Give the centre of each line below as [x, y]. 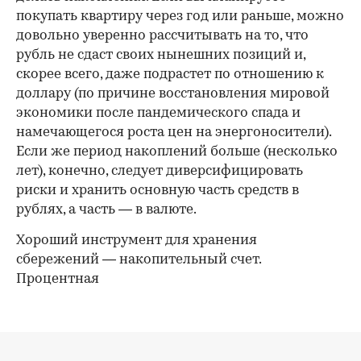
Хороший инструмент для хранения [137, 240]
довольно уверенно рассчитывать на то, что [162, 35]
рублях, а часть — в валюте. [106, 210]
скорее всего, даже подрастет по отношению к [170, 74]
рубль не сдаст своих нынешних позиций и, [161, 55]
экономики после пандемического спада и [158, 113]
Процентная [58, 279]
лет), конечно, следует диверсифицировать [160, 171]
